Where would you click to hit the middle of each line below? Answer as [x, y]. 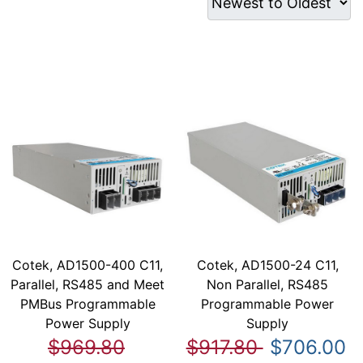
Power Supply [88, 323]
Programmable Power [268, 303]
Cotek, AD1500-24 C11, [267, 265]
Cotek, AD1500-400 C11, [88, 265]
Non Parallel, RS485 [268, 284]
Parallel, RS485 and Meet [88, 284]
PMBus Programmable [88, 303]
